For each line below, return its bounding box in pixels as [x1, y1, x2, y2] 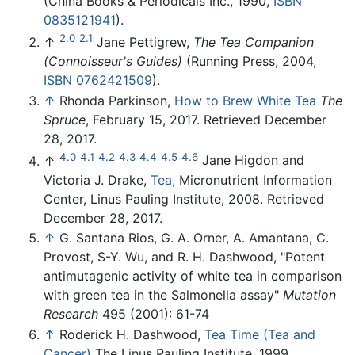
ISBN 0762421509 [44, 72, 152, 89]
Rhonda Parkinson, [59, 92, 174, 109]
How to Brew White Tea [174, 92, 316, 109]
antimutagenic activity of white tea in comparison [44, 268, 342, 284]
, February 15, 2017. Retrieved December [86, 111, 326, 128]
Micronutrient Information [175, 171, 332, 188]
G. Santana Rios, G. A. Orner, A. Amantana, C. [59, 230, 329, 246]
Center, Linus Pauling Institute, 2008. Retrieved [44, 190, 324, 207]
